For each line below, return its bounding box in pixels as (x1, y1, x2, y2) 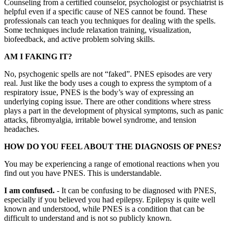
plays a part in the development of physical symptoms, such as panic (4, 106, 223, 115)
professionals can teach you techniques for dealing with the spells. (4, 16, 216, 25)
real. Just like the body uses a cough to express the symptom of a (4, 78, 212, 87)
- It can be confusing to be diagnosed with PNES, (55, 186, 216, 195)
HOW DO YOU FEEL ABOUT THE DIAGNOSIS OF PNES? (4, 142, 221, 151)
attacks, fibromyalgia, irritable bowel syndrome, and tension (4, 115, 196, 124)
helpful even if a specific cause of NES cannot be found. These (4, 7, 207, 16)
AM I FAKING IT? (4, 52, 72, 61)
